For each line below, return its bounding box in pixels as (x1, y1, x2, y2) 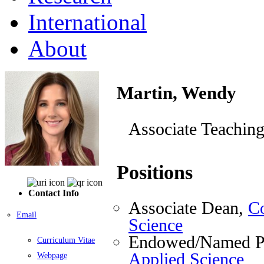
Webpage (37, 250, 67, 260)
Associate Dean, (128, 198, 248, 218)
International (28, 9, 147, 35)
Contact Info (28, 187, 79, 198)
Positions (117, 161, 193, 184)
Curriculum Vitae (37, 235, 95, 245)
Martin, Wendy (117, 82, 236, 103)
